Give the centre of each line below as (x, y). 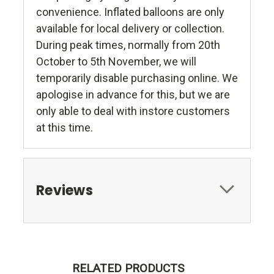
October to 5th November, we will (116, 62)
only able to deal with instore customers (133, 111)
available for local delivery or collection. (130, 29)
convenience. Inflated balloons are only (130, 12)
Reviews (65, 191)
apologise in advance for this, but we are (133, 95)
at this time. (65, 128)
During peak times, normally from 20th (128, 45)
